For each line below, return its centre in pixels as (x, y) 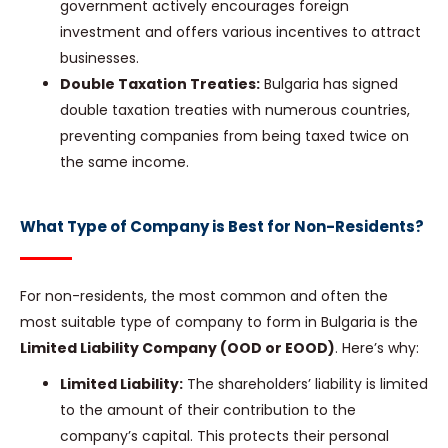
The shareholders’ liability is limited (305, 384)
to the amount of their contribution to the (208, 410)
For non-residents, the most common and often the (204, 296)
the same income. (124, 162)
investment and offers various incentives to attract (240, 32)
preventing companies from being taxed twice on (234, 136)
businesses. (99, 58)
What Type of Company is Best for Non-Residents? (222, 227)
